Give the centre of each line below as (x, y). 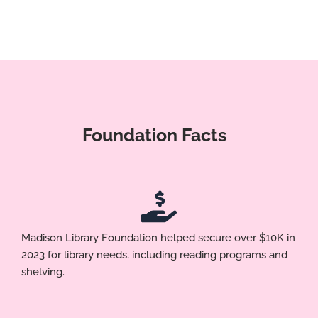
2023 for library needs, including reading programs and (154, 254)
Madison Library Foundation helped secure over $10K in (158, 237)
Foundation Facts (155, 135)
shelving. (43, 271)
